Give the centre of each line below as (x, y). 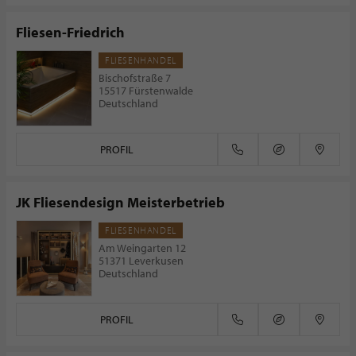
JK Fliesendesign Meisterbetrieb (120, 202)
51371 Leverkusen (141, 261)
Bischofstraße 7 (135, 78)
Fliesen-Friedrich (70, 32)
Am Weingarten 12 (142, 248)
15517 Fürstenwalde (146, 91)
